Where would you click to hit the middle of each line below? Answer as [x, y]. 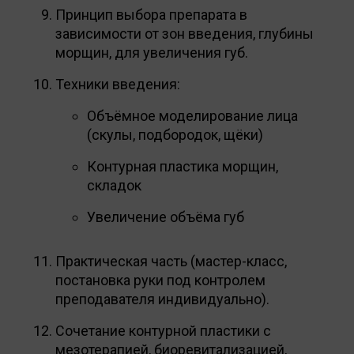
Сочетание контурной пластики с [163, 330]
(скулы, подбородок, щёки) [175, 134]
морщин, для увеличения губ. [152, 52]
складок [114, 185]
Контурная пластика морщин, [183, 166]
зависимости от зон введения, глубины [185, 33]
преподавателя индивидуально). [162, 299]
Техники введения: [118, 84]
